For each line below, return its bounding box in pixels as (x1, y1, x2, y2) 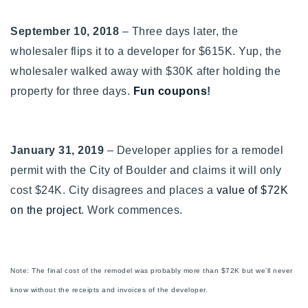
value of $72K (216, 184, 288, 196)
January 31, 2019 (10, 144, 104, 156)
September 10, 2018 (10, 25, 119, 37)
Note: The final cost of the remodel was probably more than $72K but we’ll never (10, 266, 293, 274)
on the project (10, 203, 81, 216)
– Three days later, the (119, 25, 238, 37)
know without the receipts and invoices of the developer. (10, 285, 210, 294)
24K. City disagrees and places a (41, 184, 217, 196)
